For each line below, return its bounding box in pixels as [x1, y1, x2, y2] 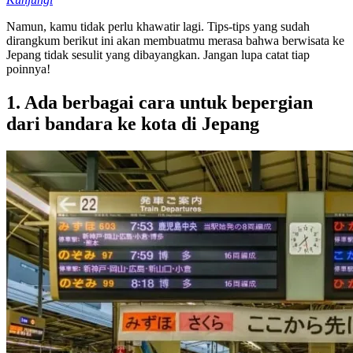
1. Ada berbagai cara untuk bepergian [6, 91, 313, 113]
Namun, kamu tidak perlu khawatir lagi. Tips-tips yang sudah [6, 19, 310, 33]
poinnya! [6, 61, 50, 76]
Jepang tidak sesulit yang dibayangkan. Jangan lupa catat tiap [6, 47, 310, 61]
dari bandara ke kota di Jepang [6, 113, 259, 134]
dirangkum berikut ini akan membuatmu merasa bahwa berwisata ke [6, 33, 344, 47]
